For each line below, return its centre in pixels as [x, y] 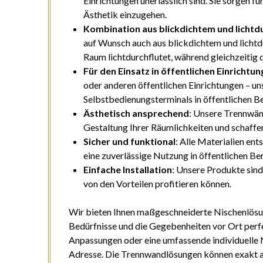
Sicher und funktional [130, 141]
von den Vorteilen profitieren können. [158, 184]
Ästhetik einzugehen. [125, 15]
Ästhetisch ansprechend [136, 113]
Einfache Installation [128, 170]
